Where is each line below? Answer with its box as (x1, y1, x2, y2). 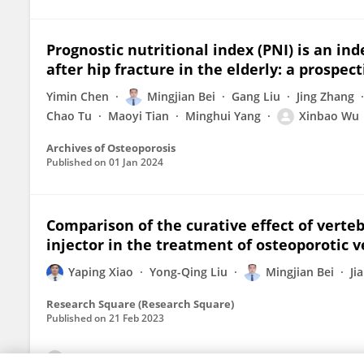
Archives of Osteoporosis (46, 141, 175, 155)
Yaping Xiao (68, 264, 133, 279)
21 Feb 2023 (109, 311, 164, 325)
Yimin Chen (46, 89, 109, 104)
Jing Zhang (297, 89, 354, 104)
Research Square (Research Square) (46, 297, 234, 311)
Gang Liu (232, 89, 280, 104)
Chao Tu (46, 108, 92, 123)
